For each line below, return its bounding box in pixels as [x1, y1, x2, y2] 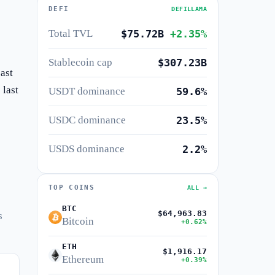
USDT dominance [48, 85, 125, 97]
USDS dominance [48, 143, 125, 155]
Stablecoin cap [48, 56, 112, 68]
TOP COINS [48, 184, 95, 192]
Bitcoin [62, 215, 94, 227]
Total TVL [48, 28, 93, 39]
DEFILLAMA [171, 6, 207, 12]
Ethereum [62, 254, 104, 265]
